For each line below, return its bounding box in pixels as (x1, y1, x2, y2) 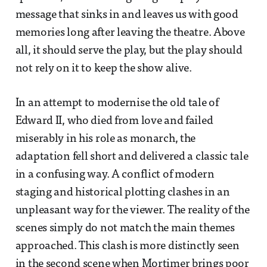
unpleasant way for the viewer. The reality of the (15, 204, 250, 216)
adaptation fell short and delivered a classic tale (15, 151, 249, 163)
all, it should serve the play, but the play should (15, 45, 243, 57)
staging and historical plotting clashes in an (15, 187, 230, 198)
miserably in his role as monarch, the (15, 133, 196, 145)
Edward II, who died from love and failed (15, 115, 213, 127)
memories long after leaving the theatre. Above (15, 27, 245, 39)
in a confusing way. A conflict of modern (15, 169, 215, 181)
